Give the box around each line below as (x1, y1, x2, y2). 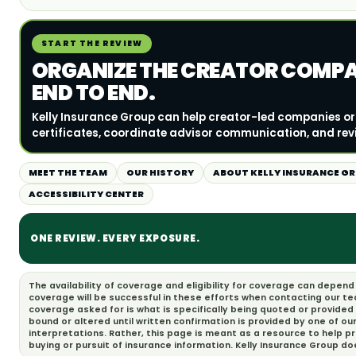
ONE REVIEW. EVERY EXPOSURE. (30, 232, 200, 246)
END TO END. (32, 79, 156, 108)
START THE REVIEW (41, 37, 143, 50)
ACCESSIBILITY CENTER (29, 188, 144, 201)
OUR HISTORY (126, 166, 194, 180)
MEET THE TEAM (29, 166, 107, 180)
